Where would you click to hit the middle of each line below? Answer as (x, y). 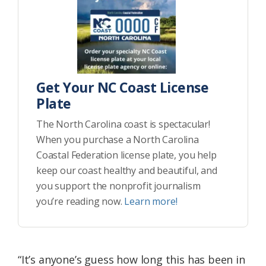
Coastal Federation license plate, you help (126, 155)
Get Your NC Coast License (123, 87)
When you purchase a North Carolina (118, 139)
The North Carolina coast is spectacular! (123, 124)
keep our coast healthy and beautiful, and (127, 170)
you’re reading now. (80, 201)
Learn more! (151, 201)
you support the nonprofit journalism (118, 186)
